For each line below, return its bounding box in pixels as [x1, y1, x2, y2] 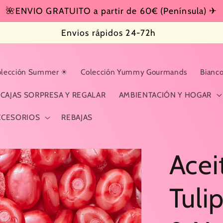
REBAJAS [61, 112, 93, 122]
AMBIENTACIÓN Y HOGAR [118, 90, 212, 100]
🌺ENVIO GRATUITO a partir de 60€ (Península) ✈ [5, 5, 218, 16]
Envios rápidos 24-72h [61, 27, 156, 38]
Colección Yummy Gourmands [81, 67, 187, 77]
